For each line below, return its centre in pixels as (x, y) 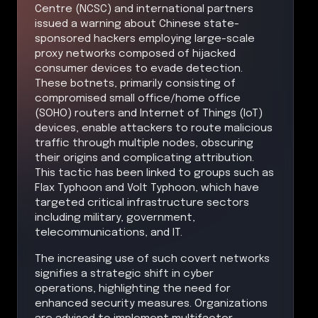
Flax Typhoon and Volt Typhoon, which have (147, 188)
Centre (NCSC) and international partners (144, 9)
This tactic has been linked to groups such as (154, 173)
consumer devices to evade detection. (139, 68)
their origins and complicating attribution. (144, 158)
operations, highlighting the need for (133, 289)
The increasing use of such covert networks (152, 259)
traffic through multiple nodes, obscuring (144, 143)
